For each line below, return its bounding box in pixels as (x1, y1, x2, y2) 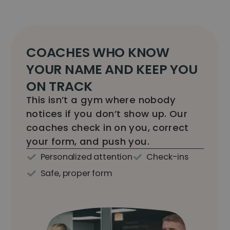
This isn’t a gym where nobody (26, 93, 176, 106)
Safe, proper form (40, 167, 112, 179)
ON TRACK (26, 76, 93, 95)
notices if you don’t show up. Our (26, 107, 188, 120)
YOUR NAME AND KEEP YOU (26, 60, 198, 79)
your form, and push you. (26, 135, 149, 148)
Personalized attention (40, 150, 132, 163)
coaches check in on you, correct (26, 121, 189, 134)
